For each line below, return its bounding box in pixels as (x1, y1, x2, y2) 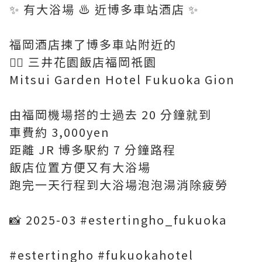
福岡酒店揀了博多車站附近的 (9, 36, 177, 53)
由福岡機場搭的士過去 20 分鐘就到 (9, 106, 212, 123)
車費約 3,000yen (9, 123, 110, 140)
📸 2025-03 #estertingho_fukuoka (9, 211, 227, 228)
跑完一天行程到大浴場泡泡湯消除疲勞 (9, 176, 228, 193)
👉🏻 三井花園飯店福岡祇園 (9, 53, 157, 70)
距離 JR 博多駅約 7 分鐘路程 (9, 141, 176, 158)
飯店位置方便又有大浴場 (9, 158, 151, 175)
